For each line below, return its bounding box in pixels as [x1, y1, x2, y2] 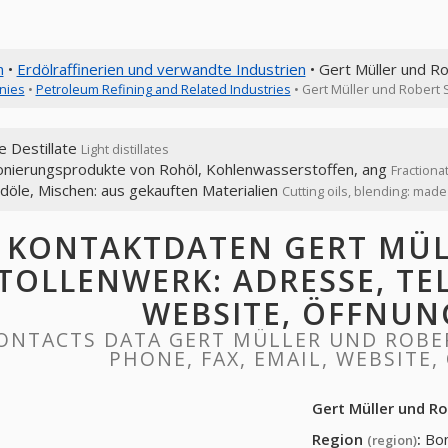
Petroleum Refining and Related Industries [35, 80, 291, 98]
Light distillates [80, 140, 169, 158]
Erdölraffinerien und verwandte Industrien [16, 59, 306, 79]
